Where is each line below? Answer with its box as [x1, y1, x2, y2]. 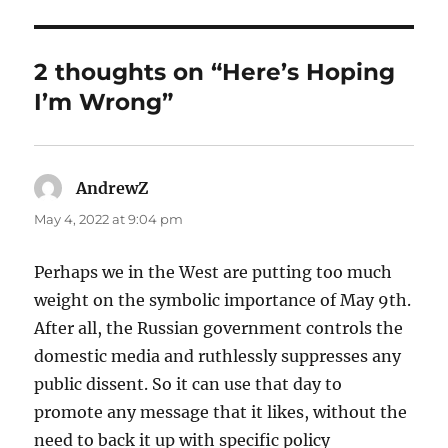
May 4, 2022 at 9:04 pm [34, 211, 184, 228]
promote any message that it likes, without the [34, 402, 408, 423]
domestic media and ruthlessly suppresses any [34, 346, 402, 367]
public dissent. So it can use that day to [34, 374, 343, 395]
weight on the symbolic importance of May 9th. [34, 290, 412, 311]
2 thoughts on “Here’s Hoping [34, 58, 396, 87]
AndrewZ [76, 178, 149, 199]
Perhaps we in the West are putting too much [34, 262, 393, 283]
